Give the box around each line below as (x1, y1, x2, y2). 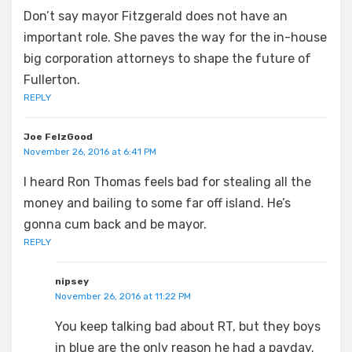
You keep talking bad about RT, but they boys (55, 318, 321, 334)
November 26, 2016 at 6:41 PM (24, 145, 156, 157)
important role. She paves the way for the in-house (24, 29, 327, 45)
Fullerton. (24, 71, 80, 87)
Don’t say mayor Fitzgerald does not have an (24, 8, 288, 24)
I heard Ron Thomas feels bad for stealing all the (24, 174, 311, 189)
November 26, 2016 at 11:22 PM (55, 290, 191, 302)
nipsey (55, 275, 89, 287)
